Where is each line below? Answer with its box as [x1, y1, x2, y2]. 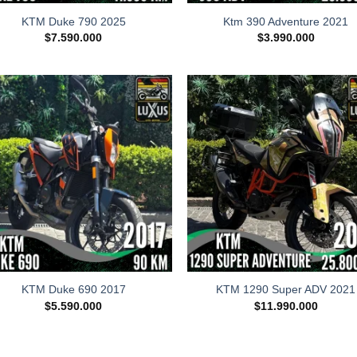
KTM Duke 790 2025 [21, 14, 126, 28]
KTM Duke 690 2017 [21, 283, 126, 296]
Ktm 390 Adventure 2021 [223, 14, 349, 28]
